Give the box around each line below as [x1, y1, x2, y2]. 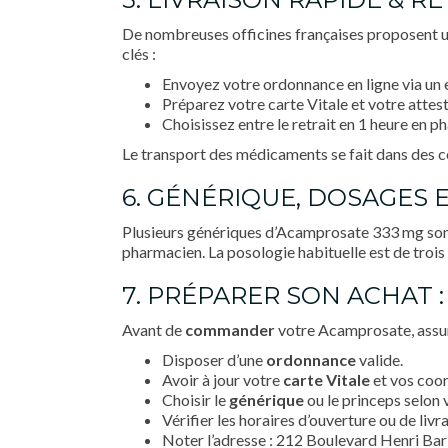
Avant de [122, 320, 185, 339]
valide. [356, 350, 403, 369]
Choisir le [162, 390, 229, 409]
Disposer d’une [162, 350, 266, 369]
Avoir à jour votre [162, 370, 283, 389]
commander [185, 320, 275, 339]
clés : [122, 44, 156, 63]
